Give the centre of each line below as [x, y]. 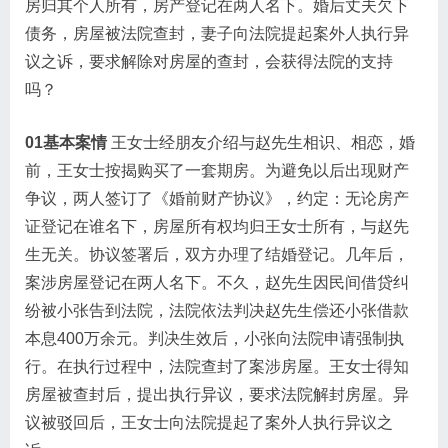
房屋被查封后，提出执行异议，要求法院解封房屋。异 [217, 394]
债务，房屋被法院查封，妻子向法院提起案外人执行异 [217, 33]
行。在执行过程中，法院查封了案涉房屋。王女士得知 [217, 366]
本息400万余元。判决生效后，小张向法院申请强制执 [214, 338]
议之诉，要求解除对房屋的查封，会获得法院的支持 [209, 61]
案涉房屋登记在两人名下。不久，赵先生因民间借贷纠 [217, 282]
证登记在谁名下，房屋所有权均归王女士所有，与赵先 [217, 226]
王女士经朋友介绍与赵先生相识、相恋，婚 [261, 142]
